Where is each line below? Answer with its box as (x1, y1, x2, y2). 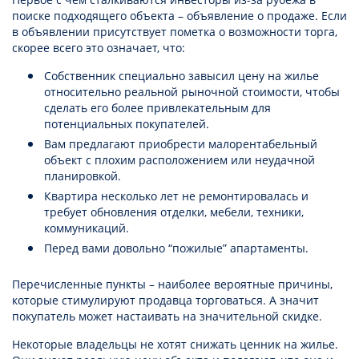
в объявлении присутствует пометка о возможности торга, (12, 24, 337, 40)
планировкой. (44, 168, 124, 184)
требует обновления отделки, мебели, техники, (44, 204, 304, 220)
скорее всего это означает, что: (12, 40, 188, 56)
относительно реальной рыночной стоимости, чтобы (44, 84, 340, 100)
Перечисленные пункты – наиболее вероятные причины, (12, 276, 333, 292)
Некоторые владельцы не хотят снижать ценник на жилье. (12, 337, 338, 353)
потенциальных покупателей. (44, 116, 212, 132)
